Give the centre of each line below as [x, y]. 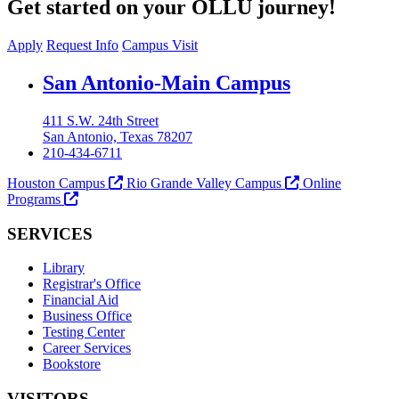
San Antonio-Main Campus [167, 83]
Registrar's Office [92, 284]
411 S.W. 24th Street [101, 121]
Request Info [82, 45]
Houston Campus [58, 183]
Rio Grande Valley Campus [204, 183]
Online [320, 183]
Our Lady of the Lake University [156, 82]
